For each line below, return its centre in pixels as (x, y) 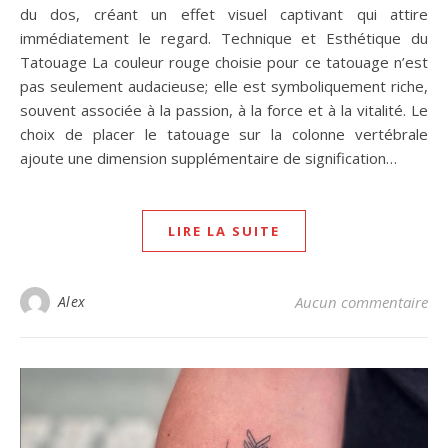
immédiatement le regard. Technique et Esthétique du (224, 37)
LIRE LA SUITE (224, 230)
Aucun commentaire (361, 301)
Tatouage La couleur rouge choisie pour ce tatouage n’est (224, 61)
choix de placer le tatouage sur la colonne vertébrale (224, 133)
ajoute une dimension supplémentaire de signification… (208, 157)
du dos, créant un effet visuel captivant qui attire (224, 13)
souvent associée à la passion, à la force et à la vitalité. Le (224, 109)
